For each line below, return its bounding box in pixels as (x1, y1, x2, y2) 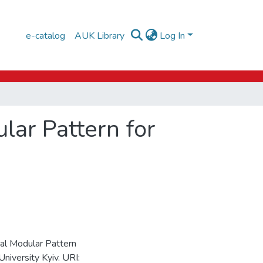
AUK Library (75, 29, 125, 42)
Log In (160, 29, 186, 42)
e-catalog (26, 29, 66, 42)
